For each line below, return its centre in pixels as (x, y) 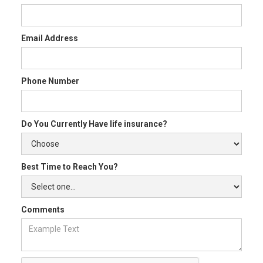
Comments (43, 210)
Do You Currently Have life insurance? (94, 124)
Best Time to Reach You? (70, 167)
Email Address (50, 38)
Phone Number (50, 81)
